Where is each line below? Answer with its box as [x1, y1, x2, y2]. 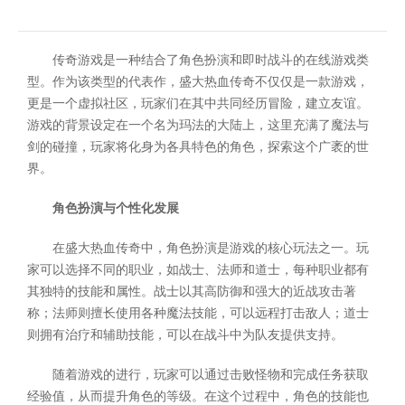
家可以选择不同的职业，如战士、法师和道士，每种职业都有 [27, 263, 369, 277]
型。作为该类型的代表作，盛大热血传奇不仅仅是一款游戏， [27, 75, 369, 89]
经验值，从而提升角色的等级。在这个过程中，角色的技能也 [27, 390, 369, 403]
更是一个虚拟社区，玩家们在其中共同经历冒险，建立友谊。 [27, 97, 369, 110]
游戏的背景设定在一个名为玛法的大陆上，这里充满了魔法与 [27, 118, 369, 132]
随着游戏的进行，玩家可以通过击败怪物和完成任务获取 [52, 368, 369, 381]
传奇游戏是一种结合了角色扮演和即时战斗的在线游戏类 [52, 53, 369, 67]
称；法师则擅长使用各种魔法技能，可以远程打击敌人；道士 [27, 306, 369, 320]
